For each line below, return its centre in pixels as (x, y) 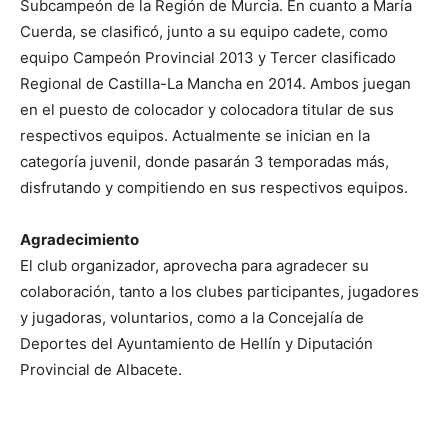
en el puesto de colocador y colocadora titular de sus (207, 110)
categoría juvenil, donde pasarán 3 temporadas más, (204, 162)
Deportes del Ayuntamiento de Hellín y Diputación (196, 344)
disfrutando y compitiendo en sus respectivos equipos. (214, 188)
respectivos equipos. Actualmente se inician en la (195, 136)
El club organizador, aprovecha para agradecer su (194, 266)
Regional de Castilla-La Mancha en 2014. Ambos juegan (215, 84)
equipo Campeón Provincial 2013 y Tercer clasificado (208, 58)
